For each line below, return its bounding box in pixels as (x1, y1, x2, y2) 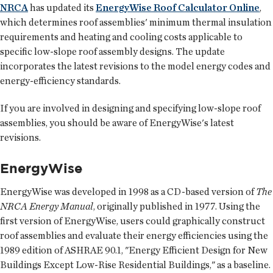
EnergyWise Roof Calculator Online (96, 1, 260, 13)
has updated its (28, 1, 96, 13)
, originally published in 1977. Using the (93, 200, 260, 212)
